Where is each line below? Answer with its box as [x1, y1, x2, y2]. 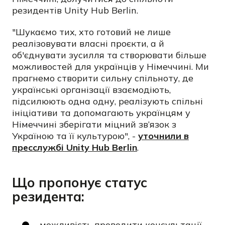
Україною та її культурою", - [12, 130, 138, 142]
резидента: [12, 188, 84, 205]
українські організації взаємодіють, [12, 84, 171, 95]
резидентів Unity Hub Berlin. [12, 5, 138, 16]
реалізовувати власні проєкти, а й [12, 38, 164, 49]
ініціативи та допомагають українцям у [12, 107, 190, 119]
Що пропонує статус [12, 174, 147, 191]
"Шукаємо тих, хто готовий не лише [12, 26, 171, 38]
